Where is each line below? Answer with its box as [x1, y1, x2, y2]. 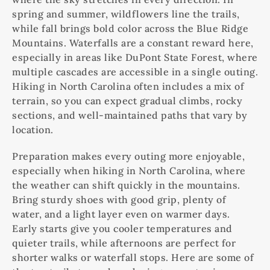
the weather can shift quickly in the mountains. [12, 179, 240, 192]
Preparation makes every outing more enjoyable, [12, 150, 245, 163]
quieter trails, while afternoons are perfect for [12, 237, 236, 250]
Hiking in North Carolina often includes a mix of [12, 80, 244, 93]
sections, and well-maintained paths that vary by [12, 109, 247, 122]
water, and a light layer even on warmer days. [12, 208, 233, 221]
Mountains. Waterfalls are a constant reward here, [12, 37, 254, 49]
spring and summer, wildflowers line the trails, [12, 8, 240, 20]
